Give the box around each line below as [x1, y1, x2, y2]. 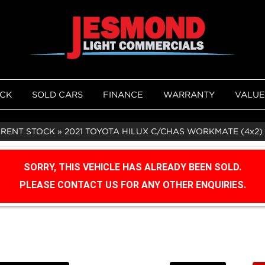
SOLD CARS [32, 90, 83, 99]
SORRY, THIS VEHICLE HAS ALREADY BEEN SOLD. [24, 161, 241, 173]
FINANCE [103, 90, 143, 99]
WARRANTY [163, 90, 215, 99]
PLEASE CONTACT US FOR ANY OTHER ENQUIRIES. [19, 179, 246, 190]
